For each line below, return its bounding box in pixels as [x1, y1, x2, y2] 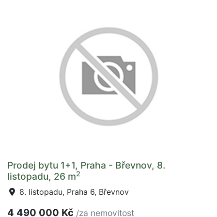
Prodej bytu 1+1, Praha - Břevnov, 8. [7, 159, 165, 171]
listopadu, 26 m [7, 170, 76, 182]
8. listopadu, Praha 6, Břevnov [17, 187, 129, 197]
